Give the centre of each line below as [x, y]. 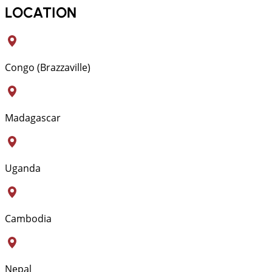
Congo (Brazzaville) [48, 67]
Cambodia [28, 218]
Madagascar [33, 117]
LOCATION [41, 12]
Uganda [23, 168]
